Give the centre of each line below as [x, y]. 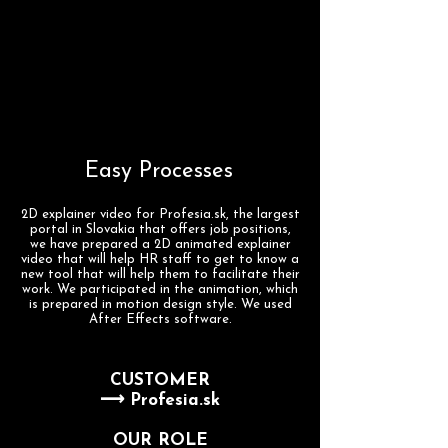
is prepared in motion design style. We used [160, 304]
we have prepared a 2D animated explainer [160, 244]
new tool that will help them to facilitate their [160, 274]
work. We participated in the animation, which [160, 289]
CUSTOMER [160, 380]
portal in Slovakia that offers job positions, [160, 229]
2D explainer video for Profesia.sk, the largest [160, 214]
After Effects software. [160, 319]
